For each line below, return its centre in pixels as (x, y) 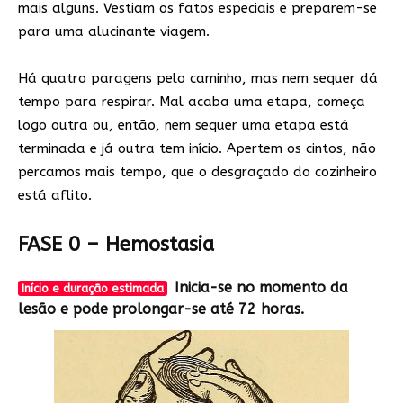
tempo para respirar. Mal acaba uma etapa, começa (192, 101)
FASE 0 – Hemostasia (116, 244)
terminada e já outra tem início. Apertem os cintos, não (197, 148)
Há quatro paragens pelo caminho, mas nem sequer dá (198, 78)
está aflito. (55, 195)
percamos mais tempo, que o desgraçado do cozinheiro (197, 171)
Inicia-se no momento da (262, 287)
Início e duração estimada (92, 288)
